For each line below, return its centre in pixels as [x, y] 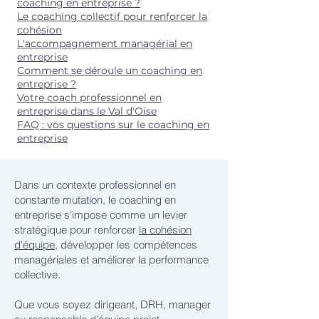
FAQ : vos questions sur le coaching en [113, 125]
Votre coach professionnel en [89, 98]
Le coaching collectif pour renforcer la [112, 16]
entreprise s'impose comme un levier [101, 215]
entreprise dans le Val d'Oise [87, 111]
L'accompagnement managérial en [105, 43]
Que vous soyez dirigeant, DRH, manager [113, 304]
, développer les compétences [126, 245]
